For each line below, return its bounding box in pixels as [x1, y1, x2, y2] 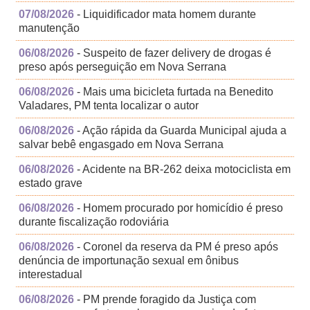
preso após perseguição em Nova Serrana [19, 61, 227, 73]
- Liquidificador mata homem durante [74, 8, 257, 21]
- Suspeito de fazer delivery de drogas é [74, 47, 272, 60]
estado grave [19, 177, 83, 190]
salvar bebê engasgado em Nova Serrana [19, 138, 224, 151]
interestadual [19, 268, 83, 281]
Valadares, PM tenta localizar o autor [19, 100, 199, 112]
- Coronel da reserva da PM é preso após [74, 241, 279, 253]
